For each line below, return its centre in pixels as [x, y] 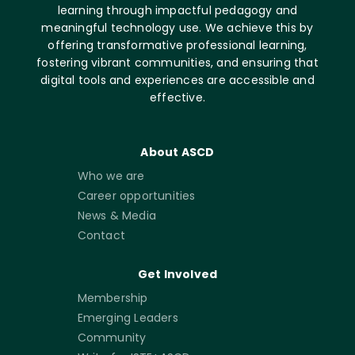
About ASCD [177, 152]
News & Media [116, 216]
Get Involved [177, 274]
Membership [113, 298]
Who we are [111, 176]
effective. [177, 97]
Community [112, 338]
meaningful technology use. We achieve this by [177, 28]
